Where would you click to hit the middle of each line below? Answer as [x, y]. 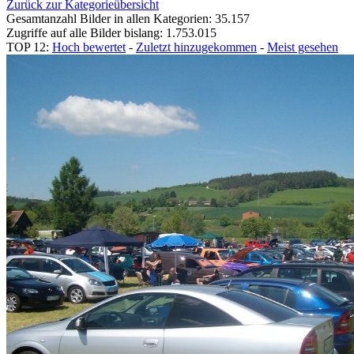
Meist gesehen [303, 47]
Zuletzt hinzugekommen [196, 47]
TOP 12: [29, 47]
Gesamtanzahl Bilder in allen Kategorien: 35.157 [128, 18]
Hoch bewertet [89, 47]
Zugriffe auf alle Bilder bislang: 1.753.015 [111, 32]
